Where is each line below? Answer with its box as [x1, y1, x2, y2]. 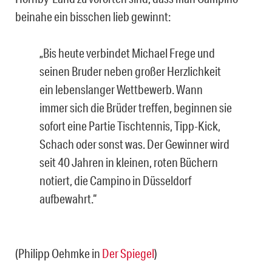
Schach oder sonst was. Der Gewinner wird [39, 136, 229, 151]
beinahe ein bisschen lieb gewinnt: [15, 8, 171, 24]
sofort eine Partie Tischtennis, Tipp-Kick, [39, 118, 220, 133]
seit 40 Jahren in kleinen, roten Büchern [39, 154, 218, 169]
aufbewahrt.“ [39, 191, 97, 206]
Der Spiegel [102, 245, 154, 260]
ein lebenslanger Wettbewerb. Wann [39, 81, 203, 97]
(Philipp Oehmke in [15, 245, 102, 260]
